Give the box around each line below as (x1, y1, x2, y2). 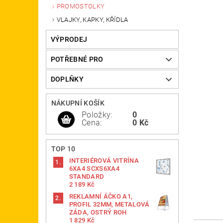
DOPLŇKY (50, 75, 84, 84)
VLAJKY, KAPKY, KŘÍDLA (56, 15, 128, 23)
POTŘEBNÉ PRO (50, 55, 104, 64)
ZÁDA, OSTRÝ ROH (69, 209, 127, 217)
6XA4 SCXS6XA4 (69, 165, 119, 173)
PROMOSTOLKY (56, 2, 105, 10)
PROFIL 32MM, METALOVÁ (69, 201, 150, 209)
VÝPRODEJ (50, 35, 88, 44)
